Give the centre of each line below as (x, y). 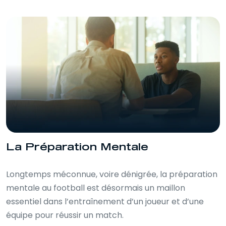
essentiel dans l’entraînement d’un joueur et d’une (105, 202)
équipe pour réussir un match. (65, 215)
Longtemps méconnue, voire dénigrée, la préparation (112, 174)
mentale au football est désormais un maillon (96, 188)
